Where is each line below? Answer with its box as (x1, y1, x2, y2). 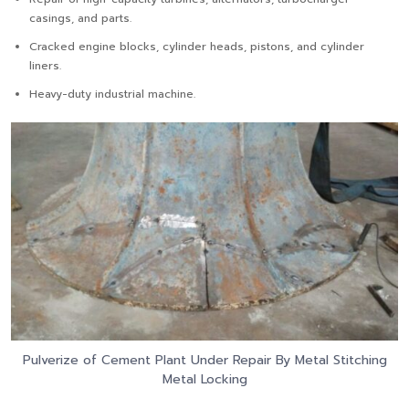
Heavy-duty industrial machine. (29, 86, 195, 103)
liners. (29, 58, 61, 75)
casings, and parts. (29, 10, 131, 27)
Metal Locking (162, 370, 247, 390)
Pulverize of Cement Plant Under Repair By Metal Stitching (22, 351, 387, 371)
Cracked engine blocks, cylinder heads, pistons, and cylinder (29, 38, 364, 56)
